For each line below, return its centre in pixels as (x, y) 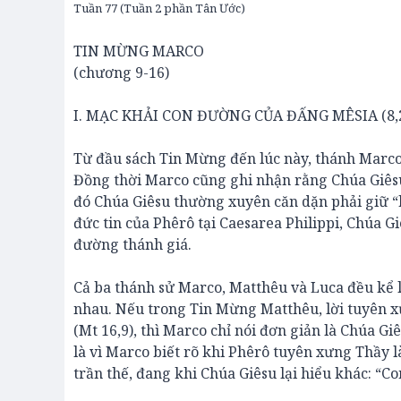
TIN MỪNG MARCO (139, 51)
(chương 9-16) (121, 73)
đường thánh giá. (132, 244)
